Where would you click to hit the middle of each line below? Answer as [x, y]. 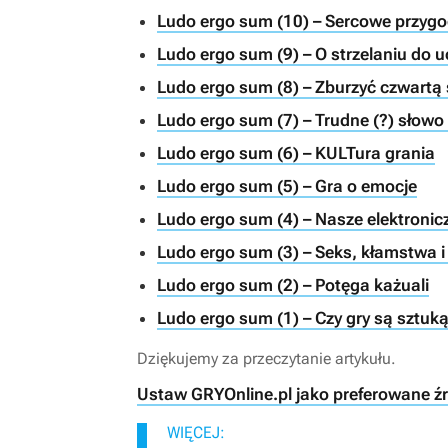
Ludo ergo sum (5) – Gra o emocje [287, 186]
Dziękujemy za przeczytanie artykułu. [266, 358]
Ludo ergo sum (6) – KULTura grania [296, 153]
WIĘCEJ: [196, 432]
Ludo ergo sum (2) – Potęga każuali [293, 285]
